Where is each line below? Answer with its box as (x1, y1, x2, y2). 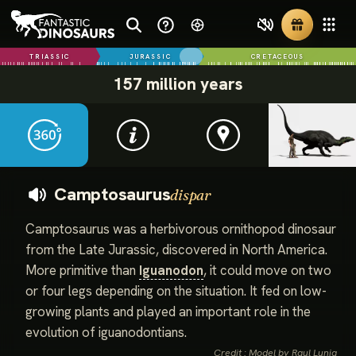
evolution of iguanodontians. (25, 323, 187, 341)
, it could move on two (203, 261, 331, 279)
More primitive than (25, 261, 139, 279)
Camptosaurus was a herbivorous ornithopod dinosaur (25, 220, 336, 238)
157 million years (113, 73, 243, 95)
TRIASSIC (29, 52, 71, 60)
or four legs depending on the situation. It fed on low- (25, 282, 327, 300)
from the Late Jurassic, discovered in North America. (25, 241, 327, 258)
